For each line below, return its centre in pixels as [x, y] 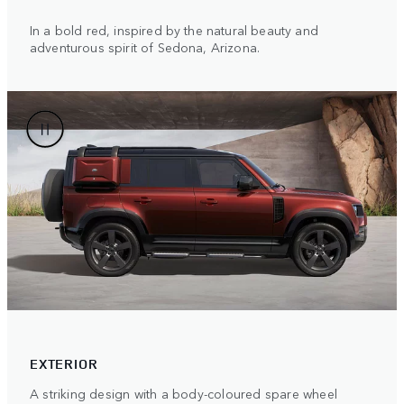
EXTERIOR [64, 364]
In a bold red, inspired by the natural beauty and [174, 30]
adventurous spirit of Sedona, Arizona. [145, 47]
